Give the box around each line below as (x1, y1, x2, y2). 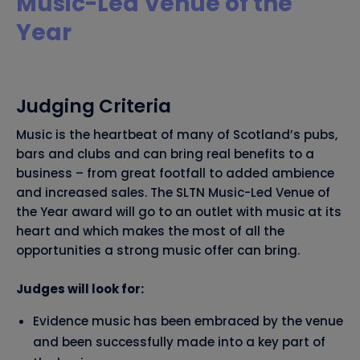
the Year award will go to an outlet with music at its (16, 203, 342, 221)
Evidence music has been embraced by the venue (33, 313, 343, 330)
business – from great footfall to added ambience (16, 165, 334, 182)
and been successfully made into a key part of (33, 333, 325, 351)
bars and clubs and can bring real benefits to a (16, 145, 314, 163)
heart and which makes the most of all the (16, 223, 284, 240)
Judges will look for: (16, 280, 144, 298)
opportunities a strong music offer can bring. (16, 242, 300, 260)
